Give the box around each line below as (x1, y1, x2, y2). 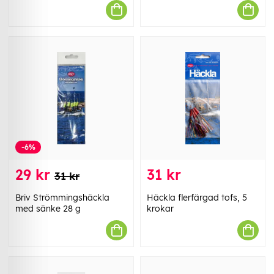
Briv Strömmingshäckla (15, 192, 109, 204)
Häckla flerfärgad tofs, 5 (147, 192, 247, 204)
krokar (147, 203, 174, 215)
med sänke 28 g (15, 203, 81, 215)
